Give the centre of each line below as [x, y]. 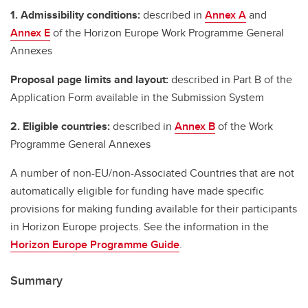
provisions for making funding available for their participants [154, 209]
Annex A [225, 15]
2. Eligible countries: [62, 126]
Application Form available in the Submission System [137, 97]
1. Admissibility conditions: [77, 15]
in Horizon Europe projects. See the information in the [140, 227]
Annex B [195, 126]
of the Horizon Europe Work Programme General [167, 33]
